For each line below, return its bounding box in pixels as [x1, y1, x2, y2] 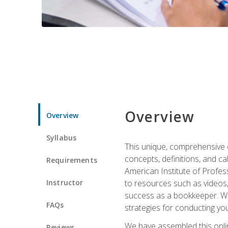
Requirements [46, 155, 97, 165]
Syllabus [46, 132, 77, 142]
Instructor [46, 177, 83, 187]
